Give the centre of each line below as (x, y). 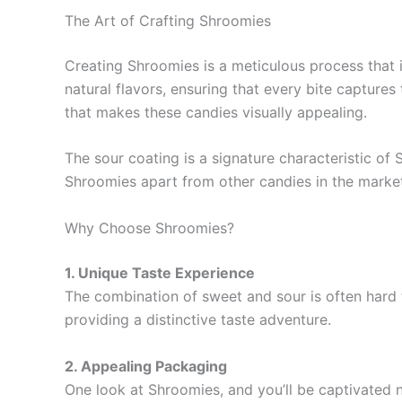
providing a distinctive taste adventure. (198, 319)
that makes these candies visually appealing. (216, 112)
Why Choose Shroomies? (149, 227)
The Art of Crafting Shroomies (168, 20)
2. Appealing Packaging (146, 366)
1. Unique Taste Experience (160, 272)
